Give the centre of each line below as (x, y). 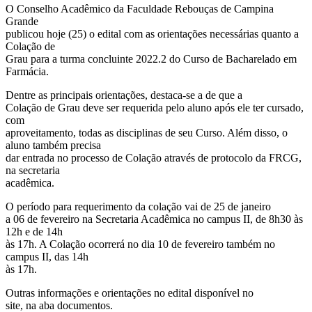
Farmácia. (27, 71)
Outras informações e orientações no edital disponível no (130, 292)
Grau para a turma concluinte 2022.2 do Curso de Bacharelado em (151, 58)
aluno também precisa (53, 145)
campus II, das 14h (47, 256)
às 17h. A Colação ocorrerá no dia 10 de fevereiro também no (140, 244)
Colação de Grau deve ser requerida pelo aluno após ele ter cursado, (155, 107)
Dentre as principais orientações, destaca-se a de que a (124, 95)
